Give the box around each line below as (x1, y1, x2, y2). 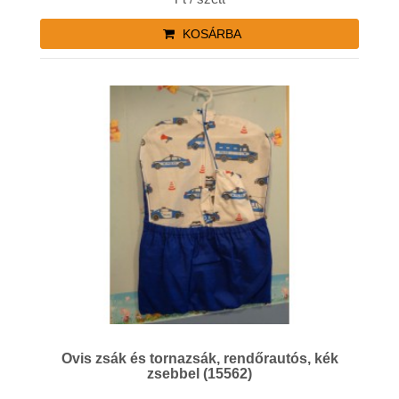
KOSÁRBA (178, 26, 241, 41)
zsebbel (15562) (147, 366, 252, 382)
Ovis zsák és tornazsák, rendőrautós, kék (61, 351, 224, 367)
